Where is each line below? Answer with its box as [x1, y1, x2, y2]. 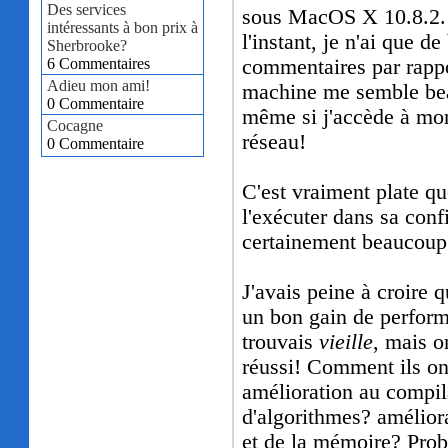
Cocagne [47, 117, 104, 135]
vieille [319, 330, 374, 355]
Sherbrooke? [47, 37, 128, 55]
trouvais [242, 330, 320, 355]
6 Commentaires [47, 55, 151, 73]
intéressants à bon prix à [47, 19, 199, 37]
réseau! [242, 130, 307, 155]
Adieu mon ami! [47, 77, 151, 95]
